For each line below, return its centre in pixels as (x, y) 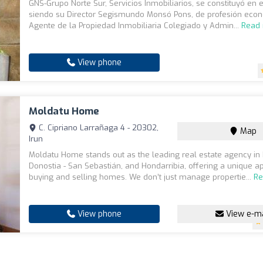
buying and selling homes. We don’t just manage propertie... (141, 177)
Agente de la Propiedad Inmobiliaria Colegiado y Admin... (135, 26)
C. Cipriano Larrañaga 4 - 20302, (98, 128)
